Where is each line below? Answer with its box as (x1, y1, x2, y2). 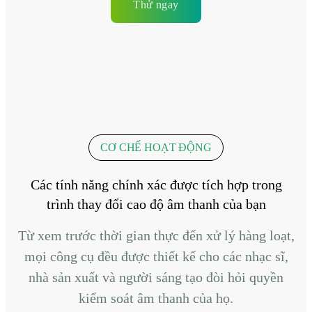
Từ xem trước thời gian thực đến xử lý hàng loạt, (17, 227, 295, 243)
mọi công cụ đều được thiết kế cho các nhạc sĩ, (24, 248, 288, 264)
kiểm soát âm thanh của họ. (79, 290, 233, 306)
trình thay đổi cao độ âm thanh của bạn (46, 196, 266, 212)
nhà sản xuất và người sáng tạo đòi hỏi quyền (29, 269, 283, 285)
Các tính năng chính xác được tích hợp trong (30, 176, 282, 192)
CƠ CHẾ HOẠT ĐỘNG (100, 141, 212, 153)
